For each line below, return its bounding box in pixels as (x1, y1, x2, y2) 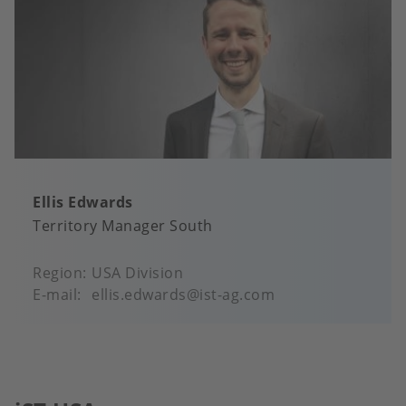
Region (33, 262, 82, 283)
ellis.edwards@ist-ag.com (92, 284, 275, 304)
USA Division (92, 262, 183, 283)
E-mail (33, 284, 77, 304)
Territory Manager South (33, 215, 213, 236)
